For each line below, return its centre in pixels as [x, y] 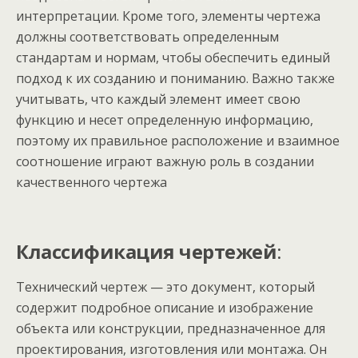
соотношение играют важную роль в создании [165, 161]
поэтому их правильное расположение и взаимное [178, 141]
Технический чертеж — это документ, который [165, 287]
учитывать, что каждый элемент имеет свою [158, 99]
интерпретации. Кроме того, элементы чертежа [168, 16]
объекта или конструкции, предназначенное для [171, 328]
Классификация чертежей [147, 251]
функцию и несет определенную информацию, [165, 120]
